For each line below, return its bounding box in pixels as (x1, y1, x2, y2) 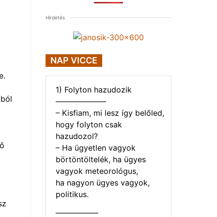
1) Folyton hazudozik (56, 85, 132, 94)
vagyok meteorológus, (56, 166, 138, 176)
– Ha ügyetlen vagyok (56, 143, 136, 153)
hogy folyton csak (56, 120, 122, 129)
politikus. (56, 189, 89, 199)
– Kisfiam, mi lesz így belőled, (56, 108, 164, 118)
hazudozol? (56, 131, 98, 141)
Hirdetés (46, 15, 65, 20)
